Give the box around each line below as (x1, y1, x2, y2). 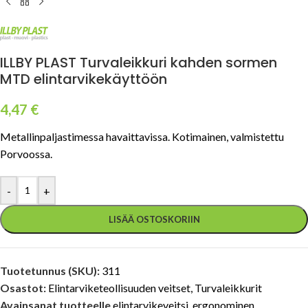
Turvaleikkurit (195, 281, 262, 295)
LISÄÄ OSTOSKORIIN (108, 214, 200, 225)
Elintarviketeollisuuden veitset (48, 281, 190, 295)
